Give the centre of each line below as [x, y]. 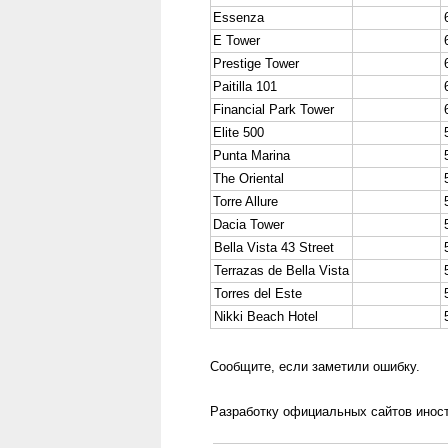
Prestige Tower [256, 63]
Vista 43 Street [288, 247]
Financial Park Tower [273, 109]
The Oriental [248, 178]
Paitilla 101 [245, 86]
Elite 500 [238, 132]
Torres [232, 293]
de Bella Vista [306, 270]
